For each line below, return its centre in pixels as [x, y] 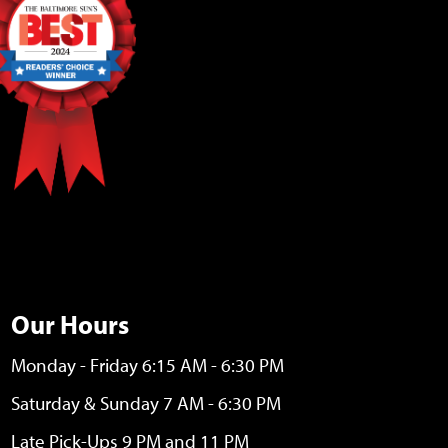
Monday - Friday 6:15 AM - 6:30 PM [147, 364]
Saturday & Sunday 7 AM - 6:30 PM [146, 402]
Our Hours [70, 324]
